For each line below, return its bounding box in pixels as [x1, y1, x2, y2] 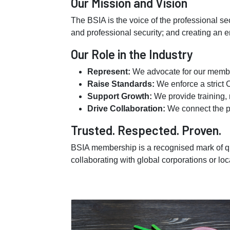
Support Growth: [87, 92, 152, 101]
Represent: [87, 67, 130, 76]
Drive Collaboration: [87, 104, 165, 113]
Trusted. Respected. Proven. [71, 123, 221, 138]
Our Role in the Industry [71, 47, 193, 62]
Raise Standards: [87, 80, 155, 88]
